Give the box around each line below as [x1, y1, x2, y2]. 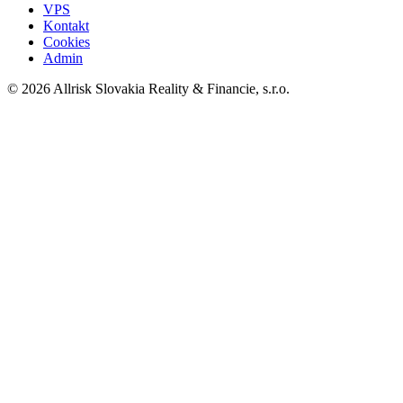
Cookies [43, 34, 90, 50]
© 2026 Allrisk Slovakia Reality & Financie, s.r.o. [7, 81, 290, 97]
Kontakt [43, 18, 89, 34]
